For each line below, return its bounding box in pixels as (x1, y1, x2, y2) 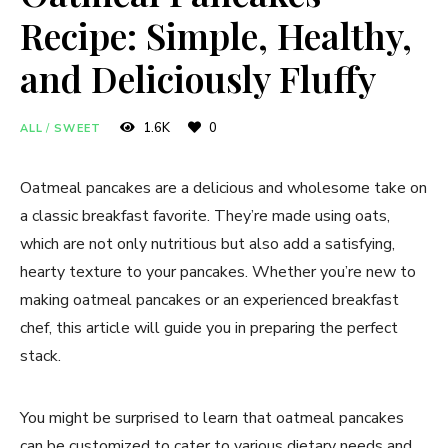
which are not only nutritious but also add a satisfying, (20, 232, 395, 255)
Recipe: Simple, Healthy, (20, 10, 412, 59)
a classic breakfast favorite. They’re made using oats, (20, 204, 390, 227)
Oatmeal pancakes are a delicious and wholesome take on (20, 176, 427, 199)
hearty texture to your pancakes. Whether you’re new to (20, 260, 416, 283)
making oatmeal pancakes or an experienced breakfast (20, 288, 399, 311)
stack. (20, 344, 61, 367)
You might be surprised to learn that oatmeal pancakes (20, 406, 404, 429)
